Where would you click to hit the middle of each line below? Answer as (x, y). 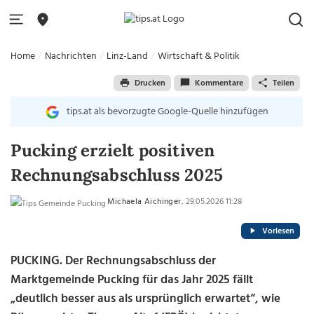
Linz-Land (128, 56)
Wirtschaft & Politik (199, 56)
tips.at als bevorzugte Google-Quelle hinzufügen (167, 112)
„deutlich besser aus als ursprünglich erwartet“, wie (146, 299)
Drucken (150, 83)
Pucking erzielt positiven (113, 150)
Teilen (283, 83)
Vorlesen (278, 231)
